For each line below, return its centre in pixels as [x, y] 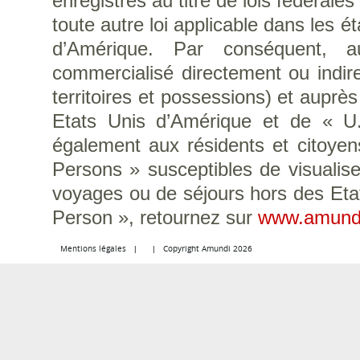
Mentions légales [93, 249]
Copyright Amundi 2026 [208, 249]
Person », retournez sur [155, 217]
